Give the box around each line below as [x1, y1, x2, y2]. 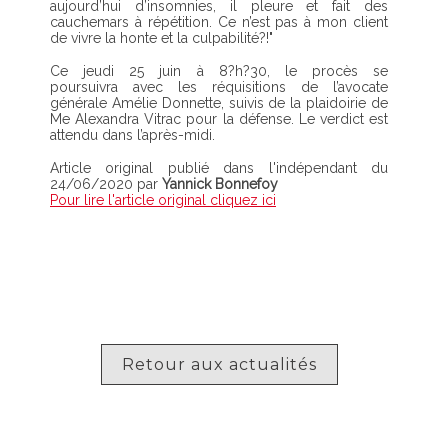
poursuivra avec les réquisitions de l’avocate [50, 78, 388, 95]
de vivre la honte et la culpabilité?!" [50, 29, 273, 46]
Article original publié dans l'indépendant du [50, 159, 388, 176]
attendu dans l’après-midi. [50, 126, 215, 143]
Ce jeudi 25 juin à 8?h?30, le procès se [50, 62, 388, 79]
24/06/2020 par [50, 175, 162, 192]
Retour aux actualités [121, 354, 317, 374]
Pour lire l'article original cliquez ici [50, 191, 276, 208]
